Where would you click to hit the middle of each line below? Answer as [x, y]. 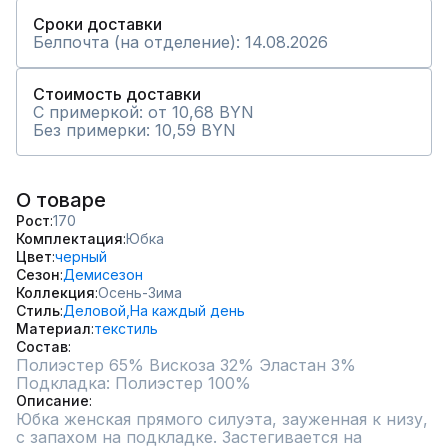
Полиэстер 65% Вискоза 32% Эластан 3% [186, 365]
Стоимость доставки [117, 94]
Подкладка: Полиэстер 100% [133, 383]
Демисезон [103, 274]
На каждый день [187, 310]
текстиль [126, 328]
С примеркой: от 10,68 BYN [143, 112]
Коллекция [55, 292]
